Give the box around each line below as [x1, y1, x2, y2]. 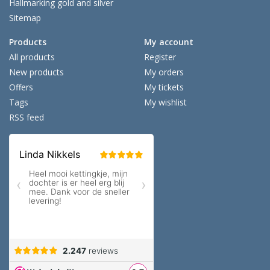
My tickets [144, 81, 184, 93]
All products [9, 51, 55, 63]
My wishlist [144, 96, 187, 108]
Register [144, 51, 176, 63]
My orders [144, 66, 184, 78]
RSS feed [9, 111, 44, 123]
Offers [9, 81, 33, 93]
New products [9, 66, 64, 78]
